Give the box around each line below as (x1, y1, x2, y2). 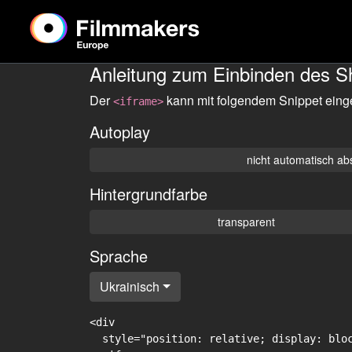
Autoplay (90, 120, 150, 143)
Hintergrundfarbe (90, 182, 207, 205)
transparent (218, 214, 276, 229)
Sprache (90, 244, 148, 267)
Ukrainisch (100, 277, 159, 295)
